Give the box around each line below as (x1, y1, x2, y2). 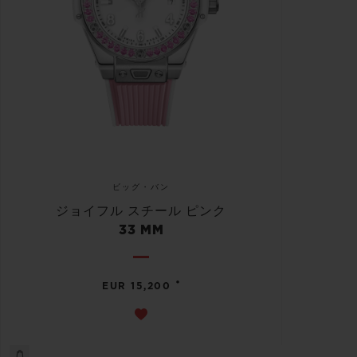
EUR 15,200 (102, 280, 171, 291)
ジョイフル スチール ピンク (56, 204, 226, 218)
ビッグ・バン (112, 182, 170, 191)
